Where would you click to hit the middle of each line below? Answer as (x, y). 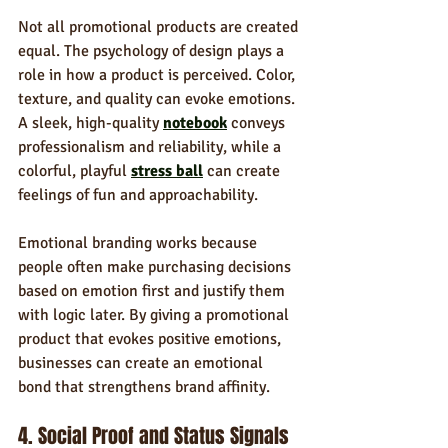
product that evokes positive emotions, (151, 339)
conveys (258, 123)
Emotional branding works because (139, 243)
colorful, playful (74, 171)
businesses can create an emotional (142, 363)
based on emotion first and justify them (153, 291)
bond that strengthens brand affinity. (144, 387)
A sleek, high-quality (90, 123)
